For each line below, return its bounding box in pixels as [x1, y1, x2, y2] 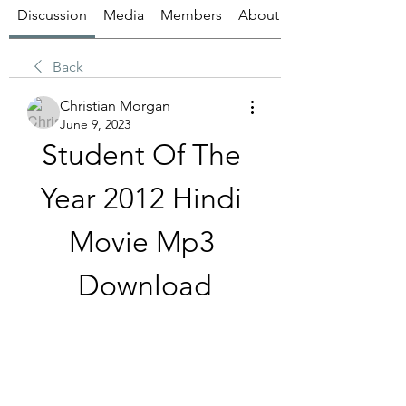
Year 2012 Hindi [41, 181, 242, 216]
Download [78, 268, 212, 303]
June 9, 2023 [60, 116, 130, 132]
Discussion [17, 6, 87, 24]
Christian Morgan [60, 97, 170, 114]
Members [160, 6, 222, 24]
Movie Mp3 [68, 225, 215, 259]
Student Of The [42, 138, 241, 172]
